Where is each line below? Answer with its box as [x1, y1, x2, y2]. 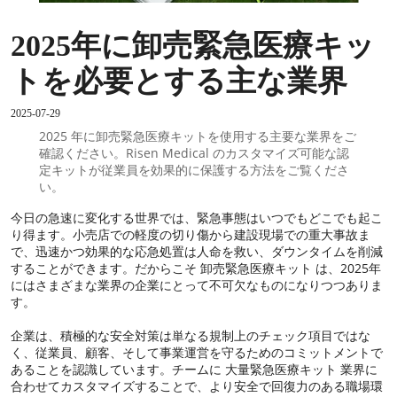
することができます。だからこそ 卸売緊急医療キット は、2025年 [11, 259, 381, 276]
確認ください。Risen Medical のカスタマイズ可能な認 [38, 144, 349, 161]
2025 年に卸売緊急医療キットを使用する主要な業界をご [38, 127, 356, 144]
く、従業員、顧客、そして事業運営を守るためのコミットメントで [11, 343, 383, 361]
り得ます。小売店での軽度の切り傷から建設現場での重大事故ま [11, 225, 370, 243]
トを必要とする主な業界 [11, 64, 347, 97]
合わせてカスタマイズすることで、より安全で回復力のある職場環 [11, 377, 383, 394]
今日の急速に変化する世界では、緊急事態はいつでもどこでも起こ [11, 208, 383, 226]
